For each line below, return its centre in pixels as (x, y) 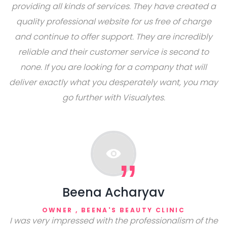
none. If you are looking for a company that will (113, 67)
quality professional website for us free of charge (113, 22)
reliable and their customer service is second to (113, 52)
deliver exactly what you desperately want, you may (113, 82)
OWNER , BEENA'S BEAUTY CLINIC (113, 210)
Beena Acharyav (113, 192)
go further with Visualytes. (113, 98)
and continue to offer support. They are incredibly (113, 37)
